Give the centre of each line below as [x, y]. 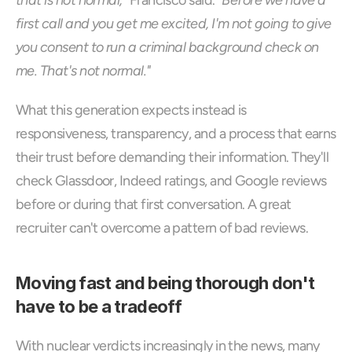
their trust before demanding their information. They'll [172, 157]
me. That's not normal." [83, 71]
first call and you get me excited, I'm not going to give [174, 24]
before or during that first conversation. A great [154, 204]
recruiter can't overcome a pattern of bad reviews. [162, 228]
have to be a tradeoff [99, 306]
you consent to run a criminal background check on [167, 47]
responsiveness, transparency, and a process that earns [176, 134]
